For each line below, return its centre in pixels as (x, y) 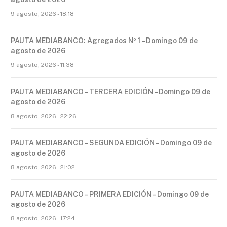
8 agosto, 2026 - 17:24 (43, 219)
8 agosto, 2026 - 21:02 (43, 167)
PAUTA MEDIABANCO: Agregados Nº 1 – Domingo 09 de (104, 41)
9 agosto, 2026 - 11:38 (42, 65)
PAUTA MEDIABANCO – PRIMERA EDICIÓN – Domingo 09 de (110, 194)
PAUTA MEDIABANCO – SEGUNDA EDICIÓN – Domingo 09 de (111, 143)
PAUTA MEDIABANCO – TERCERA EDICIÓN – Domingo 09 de (110, 92)
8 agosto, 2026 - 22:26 (44, 116)
